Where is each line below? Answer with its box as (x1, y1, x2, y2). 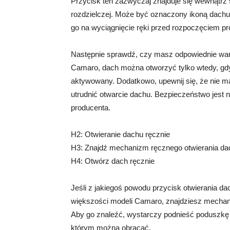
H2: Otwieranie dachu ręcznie (71, 130, 170, 139)
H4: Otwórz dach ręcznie (71, 157, 155, 165)
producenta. (71, 103, 110, 112)
